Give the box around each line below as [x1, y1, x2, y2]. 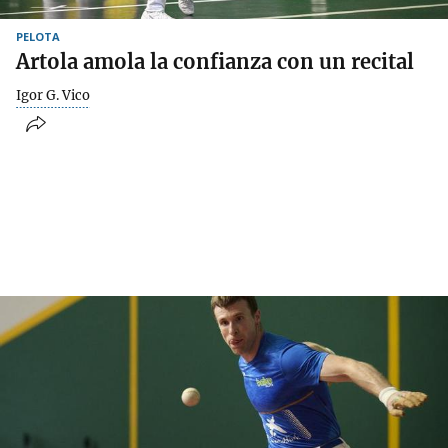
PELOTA [16, 28, 60, 44]
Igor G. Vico [16, 86, 90, 104]
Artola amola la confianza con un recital [16, 48, 414, 74]
